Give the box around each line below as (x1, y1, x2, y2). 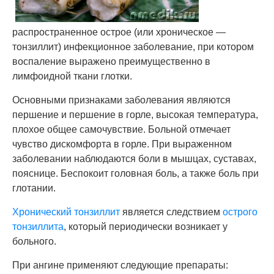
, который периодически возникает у (64, 221, 228, 232)
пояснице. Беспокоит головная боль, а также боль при (12, 168, 259, 179)
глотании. (12, 183, 56, 193)
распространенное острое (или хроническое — (12, 27, 226, 37)
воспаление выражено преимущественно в (12, 56, 210, 67)
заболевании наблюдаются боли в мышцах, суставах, (12, 154, 256, 164)
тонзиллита (12, 221, 64, 232)
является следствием (120, 207, 223, 217)
